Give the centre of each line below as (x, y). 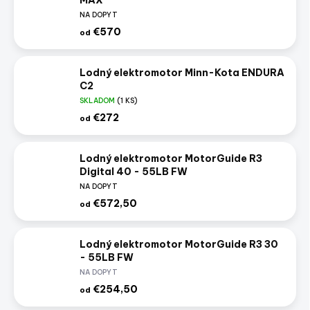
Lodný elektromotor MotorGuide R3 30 (179, 245)
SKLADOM (98, 101)
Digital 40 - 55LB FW (134, 172)
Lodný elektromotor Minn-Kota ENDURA (182, 73)
